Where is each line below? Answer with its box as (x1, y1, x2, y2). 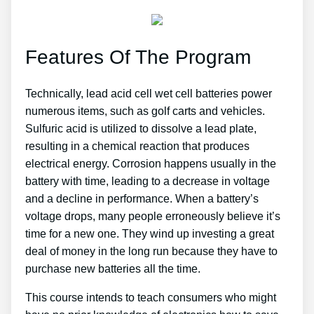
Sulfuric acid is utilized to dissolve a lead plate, (25, 123, 257, 135)
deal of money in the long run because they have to (25, 245, 278, 258)
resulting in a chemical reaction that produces (25, 140, 250, 153)
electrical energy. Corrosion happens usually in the (25, 158, 276, 170)
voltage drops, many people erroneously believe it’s (25, 210, 280, 223)
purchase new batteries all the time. (25, 263, 200, 275)
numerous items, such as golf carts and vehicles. (25, 105, 265, 118)
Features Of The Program (25, 46, 251, 69)
